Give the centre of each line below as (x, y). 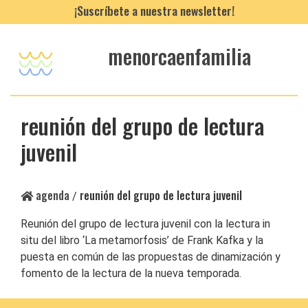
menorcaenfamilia (180, 56)
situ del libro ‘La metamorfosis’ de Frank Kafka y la (142, 240)
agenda (51, 195)
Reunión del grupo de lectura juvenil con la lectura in (145, 223)
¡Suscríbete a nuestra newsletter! (154, 10)
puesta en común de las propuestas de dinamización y (151, 256)
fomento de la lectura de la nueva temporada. (131, 273)
